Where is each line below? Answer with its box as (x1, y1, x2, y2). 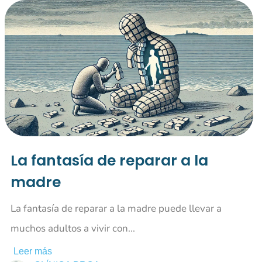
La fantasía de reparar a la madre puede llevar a (11, 202, 222, 216)
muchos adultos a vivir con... (11, 222, 136, 236)
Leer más (13, 246, 53, 257)
